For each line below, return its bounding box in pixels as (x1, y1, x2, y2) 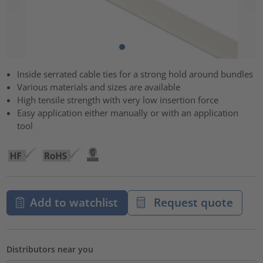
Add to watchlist (29, 195, 118, 210)
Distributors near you (6, 244, 94, 255)
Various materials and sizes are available (17, 81, 181, 93)
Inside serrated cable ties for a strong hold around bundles (17, 68, 254, 80)
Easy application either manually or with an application (17, 107, 239, 119)
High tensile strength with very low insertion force (17, 94, 219, 106)
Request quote (151, 195, 234, 210)
